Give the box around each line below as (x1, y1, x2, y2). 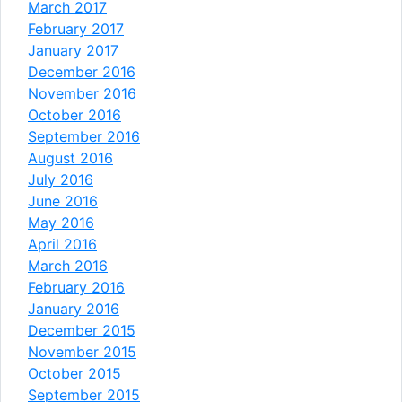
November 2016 (28, 83, 136, 102)
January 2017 (28, 40, 118, 59)
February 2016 (28, 277, 125, 296)
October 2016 (28, 105, 121, 124)
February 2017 (28, 19, 124, 38)
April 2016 (28, 234, 97, 253)
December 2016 (28, 62, 135, 81)
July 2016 (28, 170, 93, 188)
